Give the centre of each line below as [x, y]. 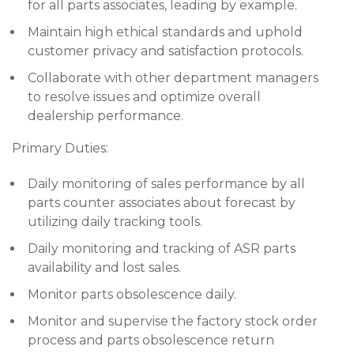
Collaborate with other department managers [173, 78]
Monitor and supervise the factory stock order [173, 321]
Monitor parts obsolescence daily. [132, 294]
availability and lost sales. [104, 267]
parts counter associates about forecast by [162, 203]
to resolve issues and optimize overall [144, 97]
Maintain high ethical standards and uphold [165, 32]
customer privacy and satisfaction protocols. [166, 51]
